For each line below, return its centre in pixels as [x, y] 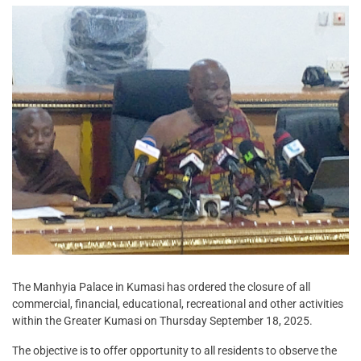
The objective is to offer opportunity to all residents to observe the [174, 351]
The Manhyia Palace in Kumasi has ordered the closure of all [161, 287]
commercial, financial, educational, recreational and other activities [178, 304]
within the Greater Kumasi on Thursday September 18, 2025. [162, 321]
